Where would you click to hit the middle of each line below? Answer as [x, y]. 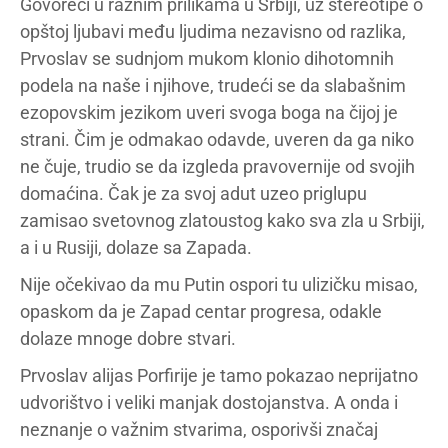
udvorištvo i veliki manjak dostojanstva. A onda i [209, 402]
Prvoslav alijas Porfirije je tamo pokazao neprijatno [219, 375]
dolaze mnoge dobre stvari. [128, 338]
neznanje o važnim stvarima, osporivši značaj [199, 429]
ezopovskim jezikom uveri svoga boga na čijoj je [209, 112]
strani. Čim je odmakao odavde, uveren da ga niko [217, 139]
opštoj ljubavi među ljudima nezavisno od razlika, [213, 31]
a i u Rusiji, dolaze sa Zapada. [136, 247]
